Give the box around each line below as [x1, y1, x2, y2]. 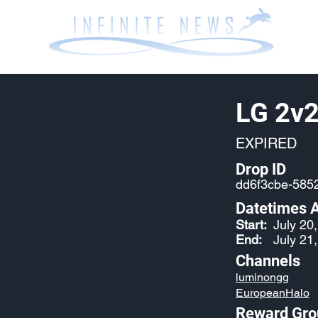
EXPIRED [236, 135, 297, 152]
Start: [236, 217, 270, 232]
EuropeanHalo [236, 286, 309, 300]
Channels [236, 252, 300, 270]
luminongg [236, 270, 289, 284]
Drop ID [236, 160, 286, 178]
